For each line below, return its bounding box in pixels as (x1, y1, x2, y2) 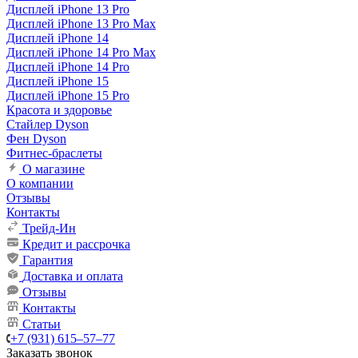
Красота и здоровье (6, 103, 112, 117)
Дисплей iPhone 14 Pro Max (6, 46, 156, 59)
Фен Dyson (6, 132, 66, 145)
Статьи (19, 317, 61, 331)
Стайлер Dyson (6, 117, 89, 131)
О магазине (19, 162, 85, 176)
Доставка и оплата (22, 269, 123, 283)
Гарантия (22, 253, 73, 267)
